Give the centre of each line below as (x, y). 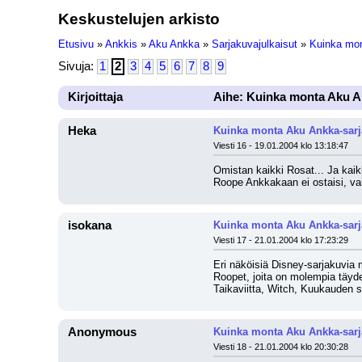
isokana (90, 225)
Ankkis (121, 44)
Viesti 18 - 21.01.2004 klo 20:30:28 (281, 347)
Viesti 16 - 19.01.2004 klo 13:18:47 (281, 145)
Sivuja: (78, 66)
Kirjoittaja (95, 97)
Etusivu (76, 44)
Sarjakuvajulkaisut (255, 44)
